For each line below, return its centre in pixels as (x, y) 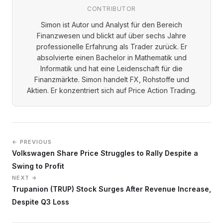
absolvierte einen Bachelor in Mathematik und (111, 57)
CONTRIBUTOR (111, 8)
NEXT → (25, 177)
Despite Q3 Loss (41, 202)
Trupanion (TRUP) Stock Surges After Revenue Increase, (111, 189)
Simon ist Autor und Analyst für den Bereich (111, 24)
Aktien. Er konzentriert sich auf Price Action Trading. (111, 90)
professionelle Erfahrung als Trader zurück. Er (111, 46)
